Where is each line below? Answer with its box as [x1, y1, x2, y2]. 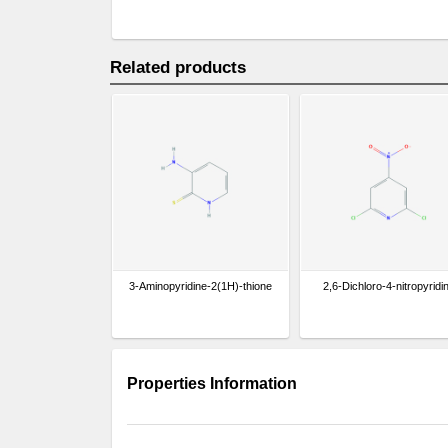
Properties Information [127, 375, 297, 392]
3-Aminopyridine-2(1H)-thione [129, 280, 272, 292]
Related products [110, 58, 246, 77]
